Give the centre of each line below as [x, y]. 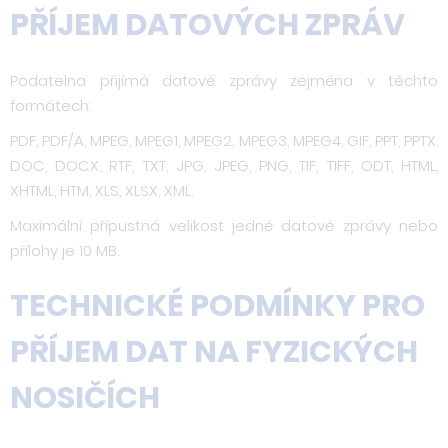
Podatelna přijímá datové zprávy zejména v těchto [224, 80]
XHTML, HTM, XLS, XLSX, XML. [101, 190]
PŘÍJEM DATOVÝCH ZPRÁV [207, 24]
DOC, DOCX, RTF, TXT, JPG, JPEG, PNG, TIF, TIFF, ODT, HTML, [224, 165]
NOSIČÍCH [85, 397]
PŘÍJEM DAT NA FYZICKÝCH [214, 351]
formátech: [51, 105]
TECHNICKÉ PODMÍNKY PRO [217, 305]
